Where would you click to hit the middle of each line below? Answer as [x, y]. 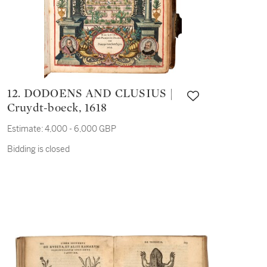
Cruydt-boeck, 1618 [57, 108]
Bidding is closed [38, 149]
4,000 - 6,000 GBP [80, 129]
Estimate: [25, 129]
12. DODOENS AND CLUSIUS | [15, 94]
